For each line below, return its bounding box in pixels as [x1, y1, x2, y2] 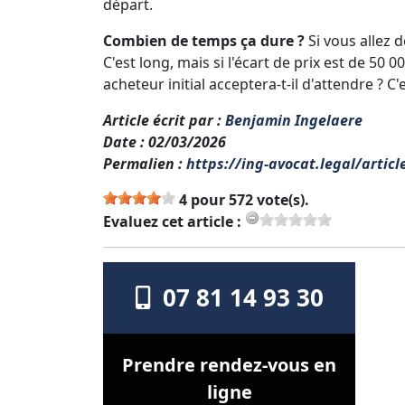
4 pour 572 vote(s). [175, 189, 309, 210]
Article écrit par [103, 109, 213, 130]
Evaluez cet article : [103, 211, 245, 231]
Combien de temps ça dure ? [103, 30, 305, 51]
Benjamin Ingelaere [225, 109, 363, 130]
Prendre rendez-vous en [122, 352, 336, 377]
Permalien [103, 153, 174, 174]
